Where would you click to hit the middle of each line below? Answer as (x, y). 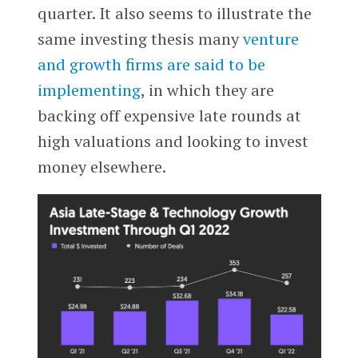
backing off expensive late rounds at (169, 116)
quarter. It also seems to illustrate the (174, 14)
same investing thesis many (140, 39)
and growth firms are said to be (151, 65)
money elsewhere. (101, 167)
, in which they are (207, 90)
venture (270, 39)
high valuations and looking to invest (173, 141)
